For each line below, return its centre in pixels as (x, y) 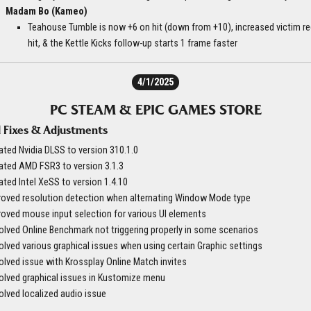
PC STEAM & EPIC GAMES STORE (155, 110)
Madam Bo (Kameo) (47, 12)
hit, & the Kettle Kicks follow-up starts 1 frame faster (133, 44)
